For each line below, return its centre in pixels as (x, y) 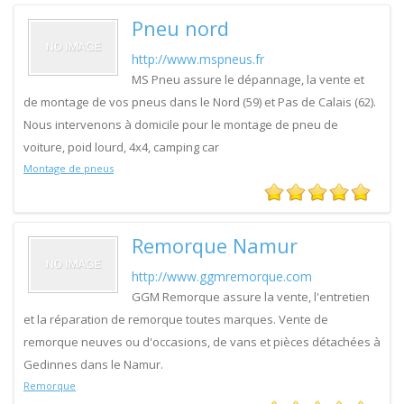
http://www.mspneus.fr (198, 59)
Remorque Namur (215, 245)
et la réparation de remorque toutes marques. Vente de (176, 319)
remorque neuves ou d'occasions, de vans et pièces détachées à (202, 342)
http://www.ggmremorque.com (222, 276)
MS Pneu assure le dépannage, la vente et (248, 79)
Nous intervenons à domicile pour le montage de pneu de (181, 124)
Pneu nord (180, 28)
